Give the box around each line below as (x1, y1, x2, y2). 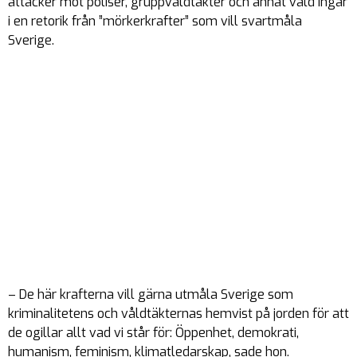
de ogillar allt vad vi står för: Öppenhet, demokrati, (8, 324, 299, 341)
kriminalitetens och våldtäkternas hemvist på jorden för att (8, 305, 349, 322)
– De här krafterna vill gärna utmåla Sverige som (8, 286, 293, 303)
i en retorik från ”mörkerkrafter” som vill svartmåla (8, 13, 302, 29)
